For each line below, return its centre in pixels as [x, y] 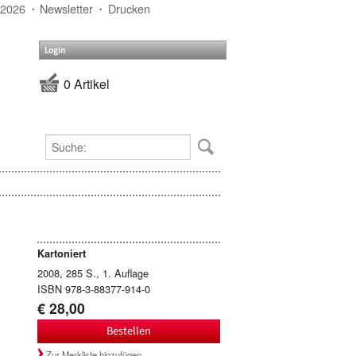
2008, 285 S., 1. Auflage [93, 273]
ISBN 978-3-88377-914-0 [93, 288]
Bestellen [128, 331]
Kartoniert [61, 253]
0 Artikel [87, 84]
